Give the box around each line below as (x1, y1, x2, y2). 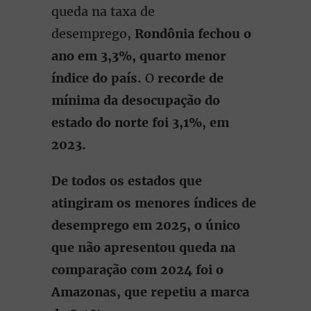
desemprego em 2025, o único (51, 217, 240, 233)
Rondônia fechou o (135, 26, 251, 42)
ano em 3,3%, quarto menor (51, 48, 226, 64)
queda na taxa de (51, 3, 155, 19)
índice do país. (51, 70, 142, 86)
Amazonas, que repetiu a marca (51, 284, 249, 300)
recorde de (158, 70, 224, 86)
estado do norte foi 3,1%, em (51, 115, 229, 131)
